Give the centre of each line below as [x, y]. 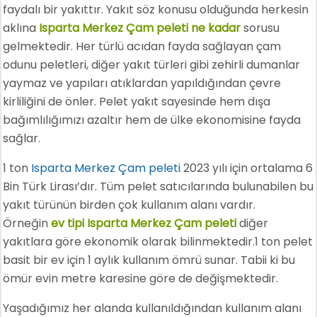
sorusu [260, 28]
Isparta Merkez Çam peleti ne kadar [140, 28]
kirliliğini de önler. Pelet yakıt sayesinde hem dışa [137, 101]
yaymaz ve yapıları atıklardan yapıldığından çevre [142, 83]
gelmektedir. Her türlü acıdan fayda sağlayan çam [142, 46]
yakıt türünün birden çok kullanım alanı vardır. [129, 204]
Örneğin [27, 223]
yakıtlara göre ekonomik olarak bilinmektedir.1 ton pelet [158, 241]
